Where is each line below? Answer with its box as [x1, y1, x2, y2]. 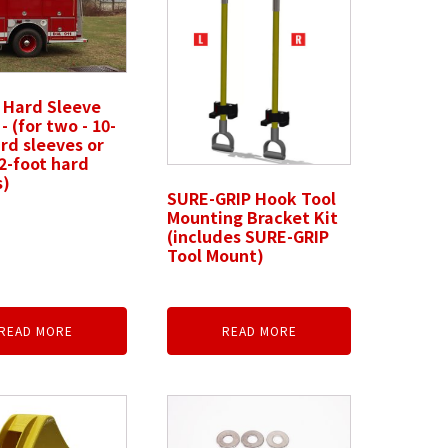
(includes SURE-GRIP [167, 224, 330, 249]
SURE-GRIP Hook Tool [167, 186, 337, 211]
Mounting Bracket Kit [167, 205, 339, 230]
